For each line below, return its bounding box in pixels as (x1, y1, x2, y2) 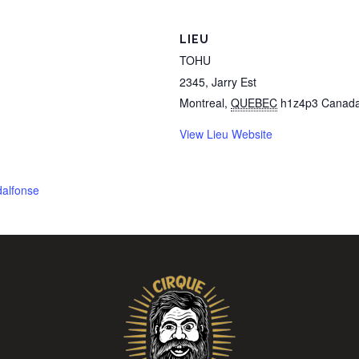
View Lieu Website (179, 126, 272, 142)
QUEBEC (231, 95, 277, 111)
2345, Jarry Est (179, 74, 256, 90)
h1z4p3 (280, 95, 318, 111)
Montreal (179, 95, 224, 111)
